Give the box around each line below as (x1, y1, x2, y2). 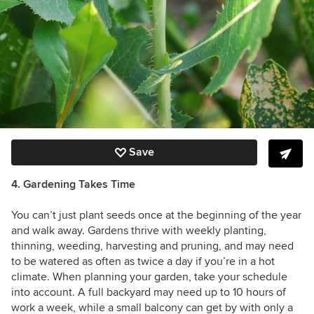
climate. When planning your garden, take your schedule (11, 270, 287, 285)
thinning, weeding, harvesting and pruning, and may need (11, 239, 294, 254)
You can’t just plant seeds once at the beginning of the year (11, 208, 301, 223)
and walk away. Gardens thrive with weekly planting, (11, 224, 266, 238)
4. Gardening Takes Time (11, 177, 135, 192)
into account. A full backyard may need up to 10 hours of (11, 285, 286, 300)
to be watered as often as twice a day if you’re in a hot (11, 254, 275, 269)
